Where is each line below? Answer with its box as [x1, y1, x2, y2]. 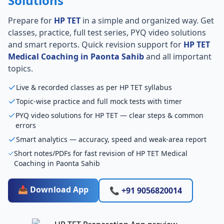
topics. [8, 63, 33, 74]
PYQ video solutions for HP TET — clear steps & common [15, 110, 204, 120]
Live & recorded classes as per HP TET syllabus [16, 82, 172, 92]
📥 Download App [18, 184, 88, 195]
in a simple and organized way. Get [80, 15, 214, 26]
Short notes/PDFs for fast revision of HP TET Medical [14, 148, 188, 158]
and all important [144, 51, 211, 62]
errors [15, 120, 36, 130]
